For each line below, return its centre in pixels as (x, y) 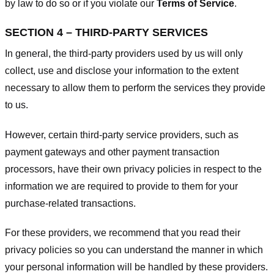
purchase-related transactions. (70, 203)
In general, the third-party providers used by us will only (124, 53)
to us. (17, 105)
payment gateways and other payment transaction (112, 152)
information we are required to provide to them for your (121, 186)
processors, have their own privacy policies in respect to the (133, 169)
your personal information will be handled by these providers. (136, 267)
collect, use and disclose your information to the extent (122, 70)
